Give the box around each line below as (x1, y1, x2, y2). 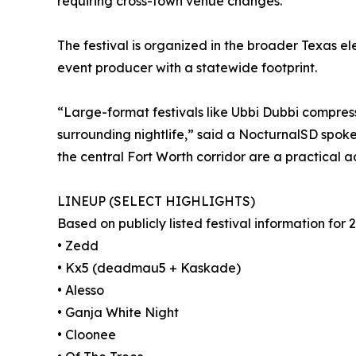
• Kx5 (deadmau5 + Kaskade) (57, 259, 241, 276)
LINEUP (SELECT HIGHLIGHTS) (57, 192, 255, 209)
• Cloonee (57, 326, 116, 342)
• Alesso (57, 281, 104, 298)
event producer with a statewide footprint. (57, 59, 317, 75)
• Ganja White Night (57, 304, 179, 320)
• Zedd (57, 237, 99, 253)
